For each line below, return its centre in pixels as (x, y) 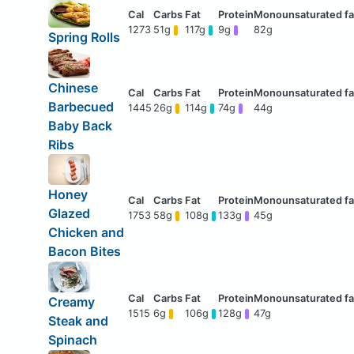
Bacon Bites (84, 252)
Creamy (71, 302)
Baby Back (80, 125)
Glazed (69, 214)
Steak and (78, 321)
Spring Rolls (84, 38)
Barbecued (81, 106)
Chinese (73, 87)
